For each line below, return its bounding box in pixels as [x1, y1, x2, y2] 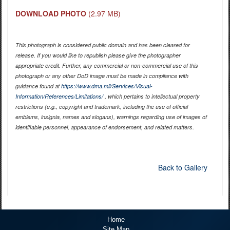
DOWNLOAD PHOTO [15, 8, 86, 19]
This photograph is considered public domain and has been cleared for [15, 41, 190, 49]
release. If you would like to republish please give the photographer [15, 51, 181, 60]
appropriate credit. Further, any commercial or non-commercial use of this [15, 62, 198, 70]
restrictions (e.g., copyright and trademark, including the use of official [15, 103, 188, 111]
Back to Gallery [158, 162, 207, 173]
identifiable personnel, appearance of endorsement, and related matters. [15, 123, 194, 131]
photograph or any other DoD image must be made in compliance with [15, 72, 188, 80]
